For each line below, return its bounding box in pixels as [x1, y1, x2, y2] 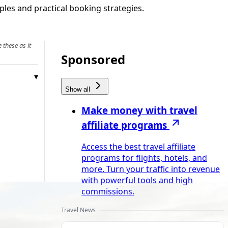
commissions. [81, 186, 134, 197]
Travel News [61, 206, 96, 215]
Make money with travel [81, 104, 197, 117]
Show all [65, 85, 92, 93]
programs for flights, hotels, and [81, 152, 207, 164]
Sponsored [61, 50, 125, 68]
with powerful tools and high [81, 175, 193, 186]
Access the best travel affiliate [81, 141, 195, 153]
